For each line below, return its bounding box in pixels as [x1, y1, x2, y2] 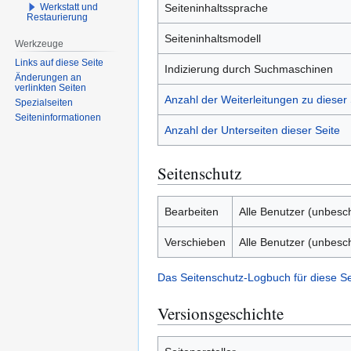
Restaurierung [27, 11, 89, 23]
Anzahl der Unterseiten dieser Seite [165, 124, 340, 136]
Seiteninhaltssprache [165, 2, 268, 14]
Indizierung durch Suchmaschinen [165, 63, 333, 75]
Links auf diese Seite [15, 56, 104, 68]
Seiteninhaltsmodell [165, 32, 261, 45]
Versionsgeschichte [157, 302, 284, 324]
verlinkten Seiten [15, 81, 87, 93]
